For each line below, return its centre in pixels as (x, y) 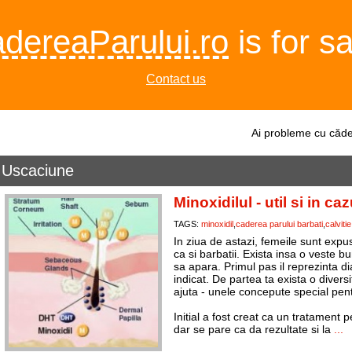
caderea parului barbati (279, 224)
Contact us (176, 79)
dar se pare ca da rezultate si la (253, 329)
